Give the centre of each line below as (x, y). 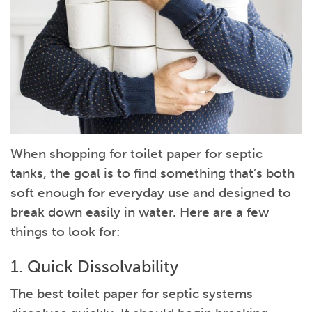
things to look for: (65, 232)
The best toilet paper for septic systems (132, 294)
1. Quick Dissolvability (94, 267)
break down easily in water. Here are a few (140, 212)
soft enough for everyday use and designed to (151, 193)
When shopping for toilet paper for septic (136, 154)
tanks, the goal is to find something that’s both (153, 173)
